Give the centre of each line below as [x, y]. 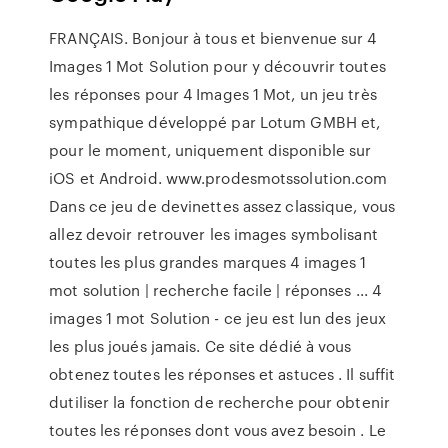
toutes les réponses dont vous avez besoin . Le [217, 430]
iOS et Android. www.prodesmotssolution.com [218, 178]
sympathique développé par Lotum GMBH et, [215, 122]
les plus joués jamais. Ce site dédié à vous [200, 346]
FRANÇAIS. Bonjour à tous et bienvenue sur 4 [213, 38]
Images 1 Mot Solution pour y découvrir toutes [217, 66]
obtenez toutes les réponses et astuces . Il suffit [222, 374]
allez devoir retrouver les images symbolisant [213, 234]
